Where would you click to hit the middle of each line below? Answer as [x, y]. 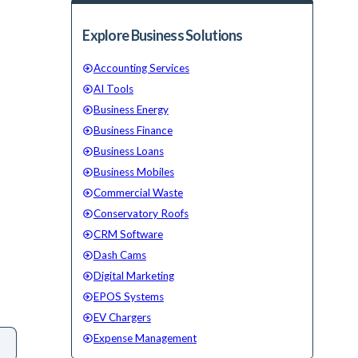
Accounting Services [141, 68]
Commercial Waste [138, 193]
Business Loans [128, 151]
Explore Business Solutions [163, 36]
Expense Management [145, 338]
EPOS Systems [128, 297]
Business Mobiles [133, 172]
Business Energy [131, 110]
